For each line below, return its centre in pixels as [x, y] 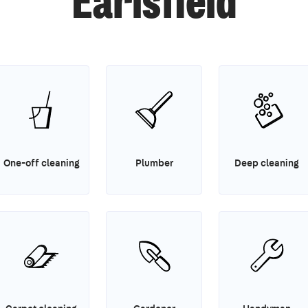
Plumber [154, 163]
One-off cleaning [41, 163]
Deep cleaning [267, 163]
